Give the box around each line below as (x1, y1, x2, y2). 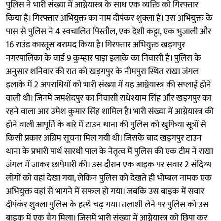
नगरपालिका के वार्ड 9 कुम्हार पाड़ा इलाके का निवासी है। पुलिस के (6, 50, 201, 66)
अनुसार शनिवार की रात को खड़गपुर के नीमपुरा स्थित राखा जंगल (6, 64, 199, 79)
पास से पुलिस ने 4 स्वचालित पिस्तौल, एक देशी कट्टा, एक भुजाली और (6, 24, 211, 39)
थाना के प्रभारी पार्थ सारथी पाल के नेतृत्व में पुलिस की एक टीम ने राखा (6, 144, 213, 159)
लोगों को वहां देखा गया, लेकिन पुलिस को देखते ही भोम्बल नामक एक (6, 170, 212, 185)
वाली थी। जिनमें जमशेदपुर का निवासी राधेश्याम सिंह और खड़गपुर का (6, 90, 211, 106)
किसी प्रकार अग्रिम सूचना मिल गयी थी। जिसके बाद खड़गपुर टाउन (6, 130, 202, 146)
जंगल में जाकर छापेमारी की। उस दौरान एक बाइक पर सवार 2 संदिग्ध (6, 157, 211, 172)
